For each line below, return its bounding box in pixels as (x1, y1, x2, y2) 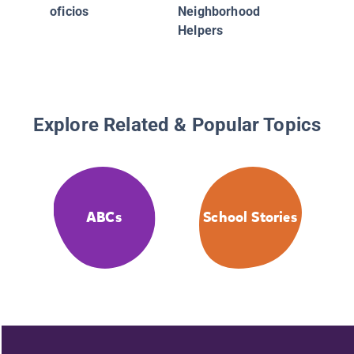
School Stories (203, 208, 297, 228)
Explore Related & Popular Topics (32, 114, 322, 137)
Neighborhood (178, 3, 261, 19)
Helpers (178, 22, 224, 38)
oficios (50, 3, 89, 19)
